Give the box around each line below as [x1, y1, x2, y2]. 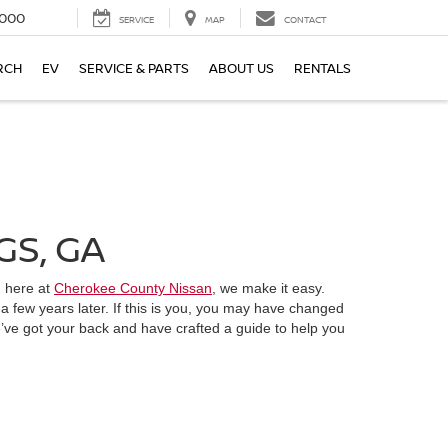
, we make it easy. [212, 280, 325, 297]
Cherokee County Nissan [54, 280, 212, 297]
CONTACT [284, 13, 327, 27]
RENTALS [294, 59, 351, 78]
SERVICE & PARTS [79, 59, 189, 78]
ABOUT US [209, 59, 274, 78]
